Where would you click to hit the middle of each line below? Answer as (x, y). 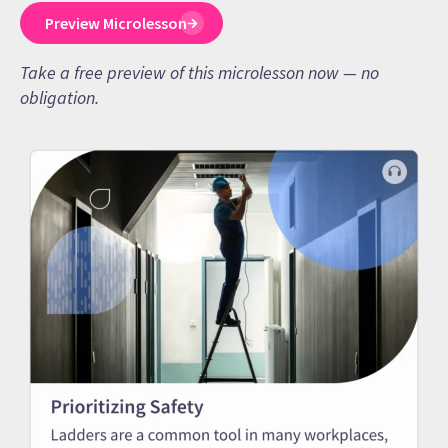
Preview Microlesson (116, 23)
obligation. (59, 98)
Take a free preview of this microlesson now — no (199, 73)
